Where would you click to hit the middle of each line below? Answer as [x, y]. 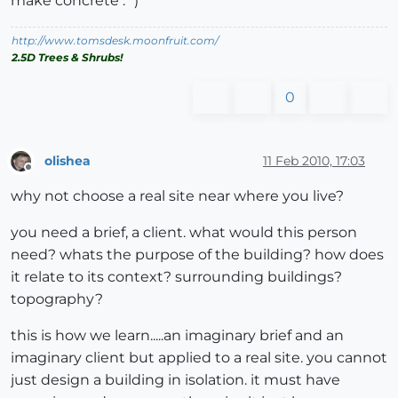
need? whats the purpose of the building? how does [197, 255]
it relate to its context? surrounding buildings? [176, 277]
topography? [57, 299]
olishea [68, 160]
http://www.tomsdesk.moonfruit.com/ [115, 41]
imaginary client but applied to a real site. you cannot [199, 358]
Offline [45, 175]
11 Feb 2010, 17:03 [314, 160]
